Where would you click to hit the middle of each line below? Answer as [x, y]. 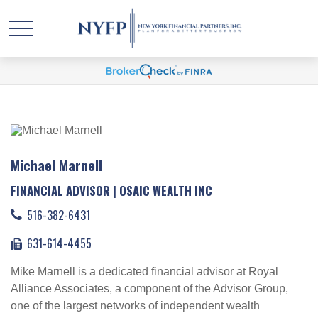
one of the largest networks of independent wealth [135, 306]
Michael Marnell [56, 165]
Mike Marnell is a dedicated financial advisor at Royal [144, 272]
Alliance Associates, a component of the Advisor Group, [149, 289]
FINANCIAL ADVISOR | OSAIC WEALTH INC [111, 191]
